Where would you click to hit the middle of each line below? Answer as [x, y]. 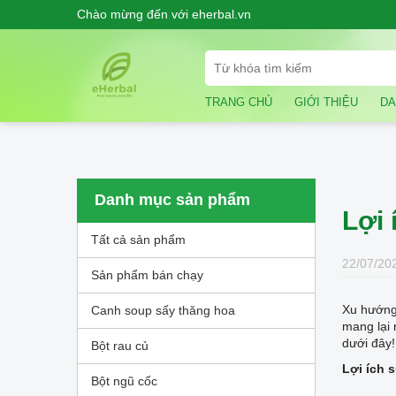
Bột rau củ [120, 345]
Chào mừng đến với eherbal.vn [164, 14]
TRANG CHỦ [239, 102]
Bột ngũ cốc [124, 381]
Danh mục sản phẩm [172, 199]
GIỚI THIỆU [326, 102]
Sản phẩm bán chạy [147, 274]
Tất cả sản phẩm [138, 239]
